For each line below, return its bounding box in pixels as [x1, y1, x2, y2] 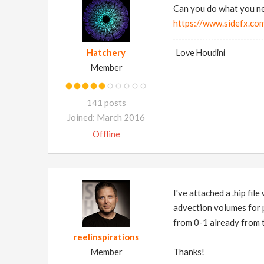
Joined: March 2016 [67, 112, 145, 123]
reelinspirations [73, 232, 139, 242]
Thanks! [173, 246, 204, 257]
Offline [92, 128, 120, 139]
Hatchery [87, 47, 126, 58]
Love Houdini [176, 48, 225, 58]
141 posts [86, 97, 126, 108]
